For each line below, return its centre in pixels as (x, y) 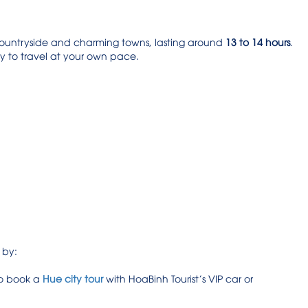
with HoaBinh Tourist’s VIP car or (178, 278)
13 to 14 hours (258, 42)
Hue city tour (73, 278)
